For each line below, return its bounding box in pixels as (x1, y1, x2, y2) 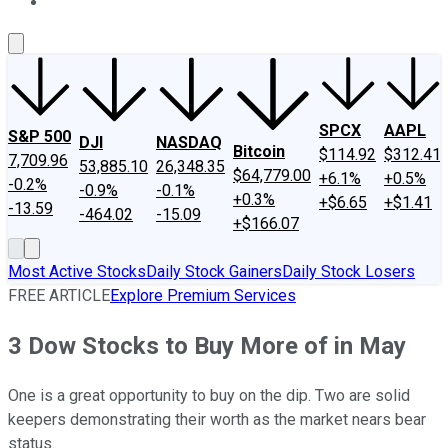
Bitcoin (233, 142, 285, 161)
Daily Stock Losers (282, 262, 415, 281)
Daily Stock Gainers (146, 262, 282, 281)
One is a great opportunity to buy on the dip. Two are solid (8, 385, 410, 405)
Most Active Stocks (8, 262, 146, 281)
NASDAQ (156, 133, 222, 152)
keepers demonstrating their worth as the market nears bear (8, 409, 426, 429)
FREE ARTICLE (8, 286, 110, 305)
